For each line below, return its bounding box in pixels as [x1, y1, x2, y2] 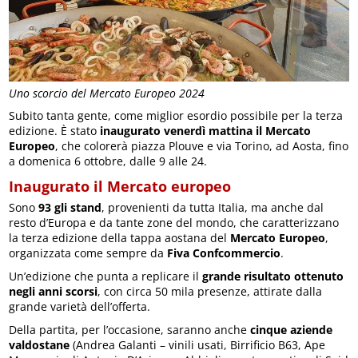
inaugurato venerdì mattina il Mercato [100, 123, 312, 138]
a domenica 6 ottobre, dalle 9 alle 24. [9, 153, 208, 169]
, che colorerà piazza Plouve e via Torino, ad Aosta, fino [55, 138, 349, 153]
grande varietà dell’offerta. [9, 299, 151, 314]
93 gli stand [38, 200, 102, 215]
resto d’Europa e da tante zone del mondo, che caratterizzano [9, 215, 340, 230]
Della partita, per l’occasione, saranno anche [9, 322, 251, 337]
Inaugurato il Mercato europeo [9, 177, 232, 196]
